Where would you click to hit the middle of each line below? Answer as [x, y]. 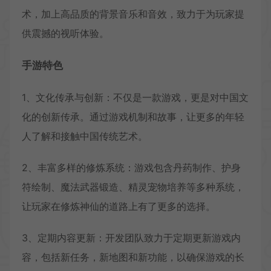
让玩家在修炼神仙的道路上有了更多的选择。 [119, 206]
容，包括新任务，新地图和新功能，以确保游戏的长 [133, 257]
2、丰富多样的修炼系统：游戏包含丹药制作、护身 [131, 167]
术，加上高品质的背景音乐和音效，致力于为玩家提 [133, 14]
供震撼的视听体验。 [65, 33]
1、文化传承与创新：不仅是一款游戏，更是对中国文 [135, 97]
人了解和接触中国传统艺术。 [85, 136]
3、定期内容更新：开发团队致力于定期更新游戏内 [131, 237]
